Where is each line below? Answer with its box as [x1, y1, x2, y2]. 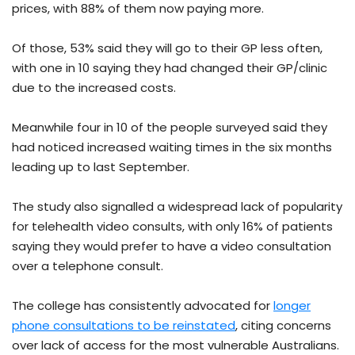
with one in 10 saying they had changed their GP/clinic [12, 59, 327, 77]
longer [273, 297, 311, 315]
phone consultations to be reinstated [12, 317, 235, 334]
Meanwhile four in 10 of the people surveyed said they [12, 119, 327, 136]
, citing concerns [235, 317, 331, 334]
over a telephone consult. [12, 258, 163, 275]
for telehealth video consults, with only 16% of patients [12, 218, 333, 235]
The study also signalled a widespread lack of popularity [12, 198, 342, 216]
